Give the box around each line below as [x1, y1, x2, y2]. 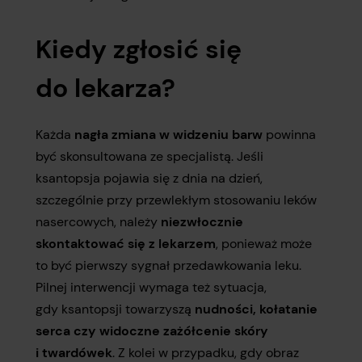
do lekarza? [36, 71, 175, 105]
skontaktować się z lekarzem [36, 235, 216, 252]
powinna [263, 126, 316, 143]
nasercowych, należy [36, 213, 161, 230]
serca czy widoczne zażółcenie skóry [36, 322, 268, 339]
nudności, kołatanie [195, 301, 318, 318]
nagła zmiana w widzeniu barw [74, 126, 263, 143]
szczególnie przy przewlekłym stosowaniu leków [36, 192, 317, 208]
